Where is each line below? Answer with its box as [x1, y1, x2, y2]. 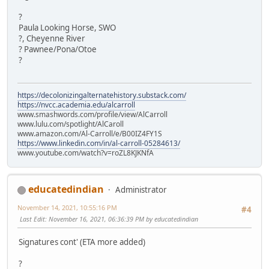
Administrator [115, 184, 167, 196]
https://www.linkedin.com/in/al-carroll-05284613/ [17, 138, 180, 149]
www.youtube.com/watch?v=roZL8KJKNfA [17, 148, 154, 159]
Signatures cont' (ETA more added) [19, 236, 145, 247]
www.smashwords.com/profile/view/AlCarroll [17, 109, 168, 120]
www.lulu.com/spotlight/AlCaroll [17, 119, 124, 130]
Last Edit [20, 214, 45, 224]
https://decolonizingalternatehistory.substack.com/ [17, 90, 186, 101]
